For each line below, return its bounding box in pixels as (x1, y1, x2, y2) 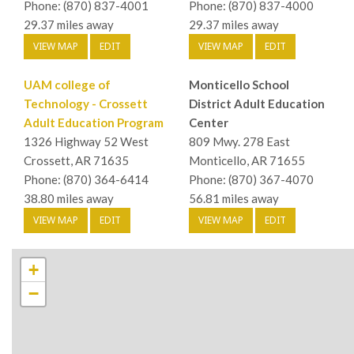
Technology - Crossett (24, 96, 148, 111)
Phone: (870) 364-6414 (24, 171, 149, 186)
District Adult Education (189, 96, 325, 111)
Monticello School (189, 77, 289, 92)
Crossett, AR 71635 (24, 153, 129, 168)
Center (189, 115, 228, 130)
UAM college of (24, 77, 111, 92)
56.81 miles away (189, 190, 279, 205)
